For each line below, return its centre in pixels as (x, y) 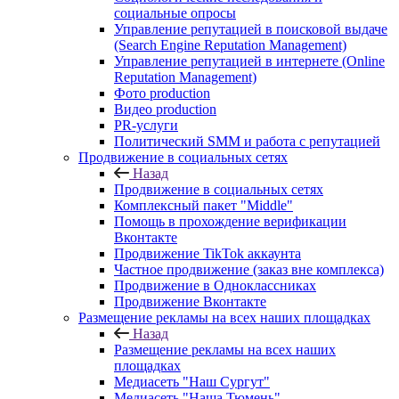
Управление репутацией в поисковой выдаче (251, 29)
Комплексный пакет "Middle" (204, 205)
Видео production (165, 109)
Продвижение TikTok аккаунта (208, 253)
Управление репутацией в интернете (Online (249, 61)
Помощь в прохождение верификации (230, 221)
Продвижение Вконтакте (190, 301)
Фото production (162, 93)
